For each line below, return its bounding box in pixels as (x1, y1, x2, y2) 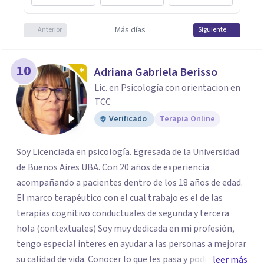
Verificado (109, 113, 147, 125)
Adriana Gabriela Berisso (94, 64, 217, 81)
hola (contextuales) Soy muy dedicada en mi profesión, (16, 222, 235, 235)
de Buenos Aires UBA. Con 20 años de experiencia (16, 161, 209, 174)
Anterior (38, 25, 62, 35)
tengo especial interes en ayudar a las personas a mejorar (16, 237, 246, 250)
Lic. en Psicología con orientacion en (94, 81, 240, 94)
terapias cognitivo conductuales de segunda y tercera (16, 207, 229, 220)
